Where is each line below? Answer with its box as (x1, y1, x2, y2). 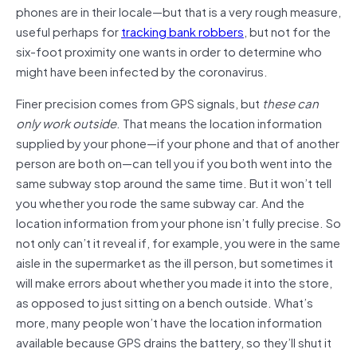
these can (262, 92, 319, 112)
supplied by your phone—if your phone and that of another (16, 132, 339, 152)
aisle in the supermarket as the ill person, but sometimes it (16, 252, 333, 272)
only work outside (16, 112, 116, 132)
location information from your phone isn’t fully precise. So (16, 212, 341, 232)
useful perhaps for (16, 21, 121, 41)
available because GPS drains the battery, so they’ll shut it (16, 331, 331, 351)
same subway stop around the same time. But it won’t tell (16, 172, 331, 192)
